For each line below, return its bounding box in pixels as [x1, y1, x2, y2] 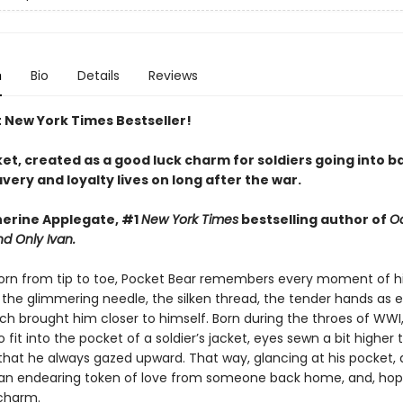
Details [76, 67, 120, 85]
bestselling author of [237, 210, 390, 228]
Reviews [148, 67, 198, 85]
